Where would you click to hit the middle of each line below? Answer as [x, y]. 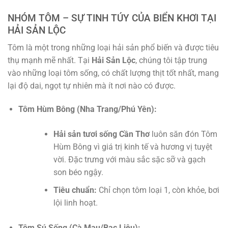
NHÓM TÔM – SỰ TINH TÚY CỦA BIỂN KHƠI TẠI [112, 18]
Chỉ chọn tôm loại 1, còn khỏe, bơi [158, 190]
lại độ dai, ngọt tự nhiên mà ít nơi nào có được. [92, 86]
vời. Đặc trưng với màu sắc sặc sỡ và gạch [129, 160]
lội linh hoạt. [75, 203]
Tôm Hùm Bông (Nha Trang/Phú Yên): [87, 109]
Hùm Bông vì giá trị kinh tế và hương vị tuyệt [133, 147]
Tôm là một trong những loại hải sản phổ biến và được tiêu [113, 48]
